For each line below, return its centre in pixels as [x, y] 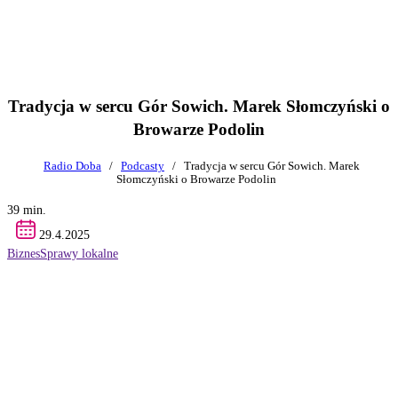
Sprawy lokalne [79, 253]
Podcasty [143, 166]
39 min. [27, 209]
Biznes [24, 253]
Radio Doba [72, 166]
